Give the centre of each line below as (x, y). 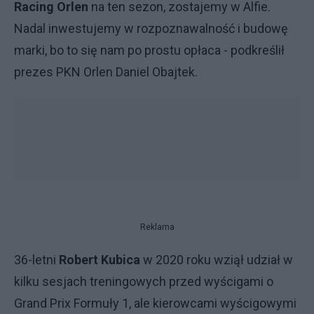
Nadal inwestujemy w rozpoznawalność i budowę (151, 28)
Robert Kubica (101, 260)
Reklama (157, 227)
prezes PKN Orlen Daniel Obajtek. (106, 72)
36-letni (36, 260)
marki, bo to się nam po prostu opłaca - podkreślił (149, 50)
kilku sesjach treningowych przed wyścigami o (144, 281)
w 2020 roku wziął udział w (218, 260)
